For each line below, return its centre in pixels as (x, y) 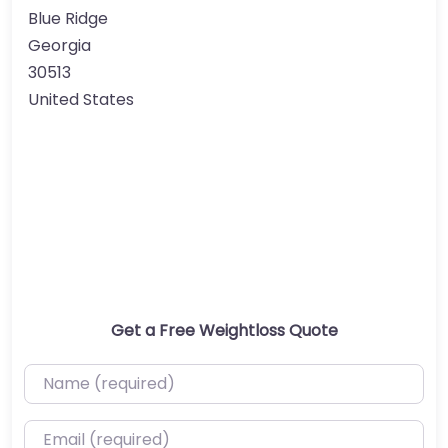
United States (81, 99)
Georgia (59, 45)
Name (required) (89, 376)
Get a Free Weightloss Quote (224, 330)
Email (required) (86, 433)
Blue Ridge (68, 18)
